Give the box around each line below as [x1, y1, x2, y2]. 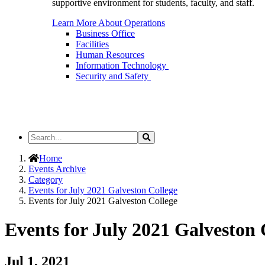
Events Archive [28, 164, 86, 174]
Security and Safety [76, 71, 151, 81]
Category [28, 174, 63, 185]
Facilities [76, 39, 109, 49]
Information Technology [76, 60, 169, 70]
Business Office [76, 28, 135, 38]
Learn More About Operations [52, 18, 165, 28]
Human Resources [76, 50, 144, 60]
